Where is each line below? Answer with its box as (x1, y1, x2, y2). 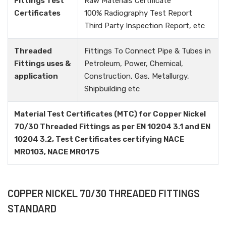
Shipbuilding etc (84, 84, 140, 94)
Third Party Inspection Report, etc (84, 21, 205, 31)
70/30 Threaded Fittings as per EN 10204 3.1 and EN (14, 122, 210, 132)
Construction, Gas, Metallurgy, (84, 72, 189, 81)
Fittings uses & (14, 59, 71, 69)
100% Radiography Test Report (84, 9, 192, 18)
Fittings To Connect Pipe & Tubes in (84, 46, 211, 56)
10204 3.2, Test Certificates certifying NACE (14, 135, 184, 144)
